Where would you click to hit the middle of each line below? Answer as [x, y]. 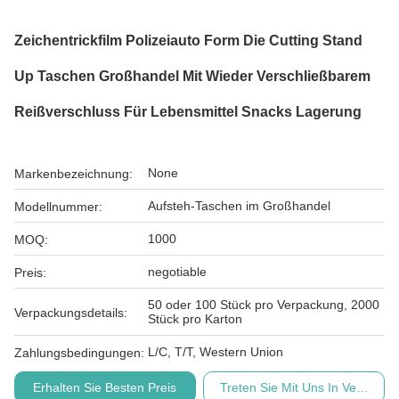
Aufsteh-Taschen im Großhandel [239, 206]
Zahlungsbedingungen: [79, 353]
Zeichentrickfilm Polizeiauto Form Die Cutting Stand [188, 41]
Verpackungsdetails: [71, 313]
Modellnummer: [58, 207]
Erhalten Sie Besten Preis [105, 387]
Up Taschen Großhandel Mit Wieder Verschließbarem [192, 76]
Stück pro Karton [195, 319]
